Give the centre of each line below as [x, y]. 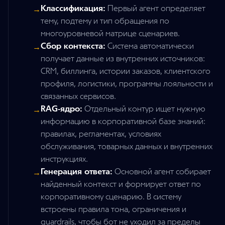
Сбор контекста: [73, 46]
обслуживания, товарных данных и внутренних [127, 147]
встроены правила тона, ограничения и [114, 209]
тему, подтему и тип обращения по [105, 21]
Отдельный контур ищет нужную [144, 109]
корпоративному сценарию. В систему [111, 197]
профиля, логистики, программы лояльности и [127, 84]
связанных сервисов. [78, 96]
